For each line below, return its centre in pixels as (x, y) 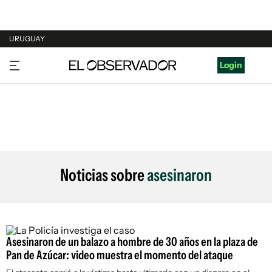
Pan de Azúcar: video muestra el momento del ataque (120, 255)
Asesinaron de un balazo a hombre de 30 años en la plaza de (132, 242)
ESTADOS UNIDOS (46, 131)
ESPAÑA (26, 107)
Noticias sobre (104, 175)
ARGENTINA (34, 84)
